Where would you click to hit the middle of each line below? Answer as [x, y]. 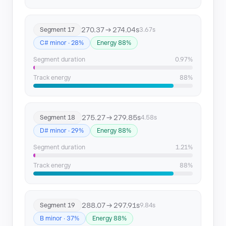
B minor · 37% [60, 218]
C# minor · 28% [62, 43]
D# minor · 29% [62, 131]
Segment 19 [58, 205]
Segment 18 [58, 118]
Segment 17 [57, 30]
